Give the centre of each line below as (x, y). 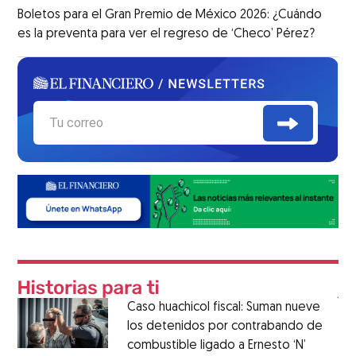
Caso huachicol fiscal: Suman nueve (223, 307)
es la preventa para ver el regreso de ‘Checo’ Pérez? (166, 35)
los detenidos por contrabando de (224, 326)
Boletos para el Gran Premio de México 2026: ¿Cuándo (170, 15)
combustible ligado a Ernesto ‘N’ (216, 345)
